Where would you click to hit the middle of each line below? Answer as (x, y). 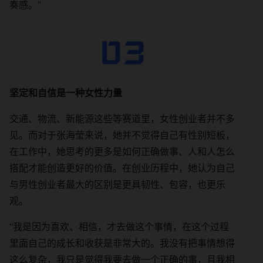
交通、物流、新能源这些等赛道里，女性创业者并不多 (122, 118)
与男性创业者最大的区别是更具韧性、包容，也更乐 (117, 184)
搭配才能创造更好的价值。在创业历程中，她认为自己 (122, 168)
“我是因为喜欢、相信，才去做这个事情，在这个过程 (119, 226)
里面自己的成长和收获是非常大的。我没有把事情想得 (122, 243)
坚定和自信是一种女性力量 (66, 92)
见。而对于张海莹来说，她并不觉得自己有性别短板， (122, 135)
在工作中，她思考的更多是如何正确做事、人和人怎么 (122, 151)
